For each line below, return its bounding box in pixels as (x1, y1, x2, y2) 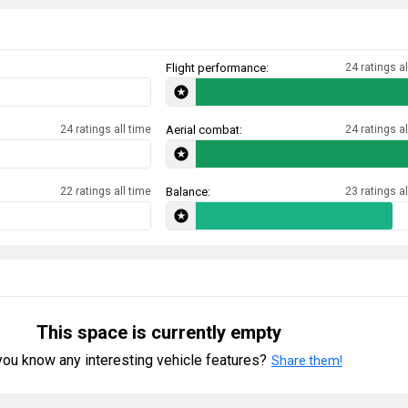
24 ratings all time (60, 123, 151, 137)
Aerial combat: (166, 123, 242, 138)
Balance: (166, 185, 210, 199)
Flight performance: (166, 61, 269, 76)
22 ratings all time (60, 185, 151, 199)
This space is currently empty (36, 321, 281, 344)
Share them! (271, 353, 342, 369)
